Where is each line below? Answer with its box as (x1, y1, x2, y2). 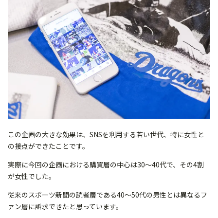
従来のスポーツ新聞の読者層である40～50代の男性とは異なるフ (8, 189, 207, 200)
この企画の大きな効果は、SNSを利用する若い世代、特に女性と (8, 129, 204, 139)
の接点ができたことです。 (8, 141, 89, 151)
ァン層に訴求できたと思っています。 (8, 201, 123, 211)
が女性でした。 (8, 171, 55, 181)
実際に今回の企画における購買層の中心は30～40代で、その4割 (8, 159, 204, 169)
